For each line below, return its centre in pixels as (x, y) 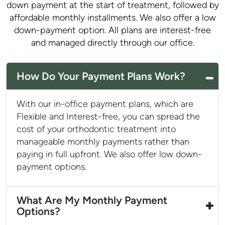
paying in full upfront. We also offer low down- (109, 154)
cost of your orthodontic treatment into (96, 129)
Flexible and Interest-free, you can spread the (108, 117)
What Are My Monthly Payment (92, 200)
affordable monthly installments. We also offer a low (113, 18)
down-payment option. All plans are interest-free (113, 30)
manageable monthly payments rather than (103, 142)
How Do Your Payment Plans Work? (101, 76)
